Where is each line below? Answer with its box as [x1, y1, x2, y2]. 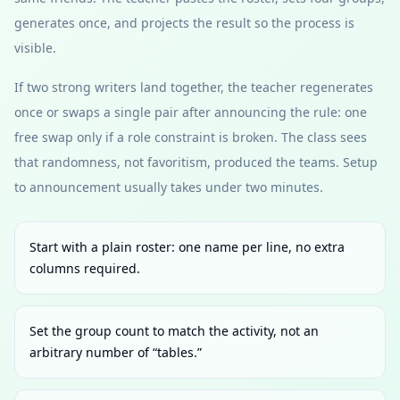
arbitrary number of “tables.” [29, 344, 202, 361]
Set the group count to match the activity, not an [29, 322, 319, 339]
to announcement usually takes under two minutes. [14, 179, 323, 196]
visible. [14, 39, 56, 56]
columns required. [29, 260, 140, 277]
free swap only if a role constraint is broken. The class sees [14, 129, 367, 146]
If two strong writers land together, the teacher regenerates [14, 79, 373, 96]
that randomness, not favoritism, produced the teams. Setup [14, 154, 378, 171]
